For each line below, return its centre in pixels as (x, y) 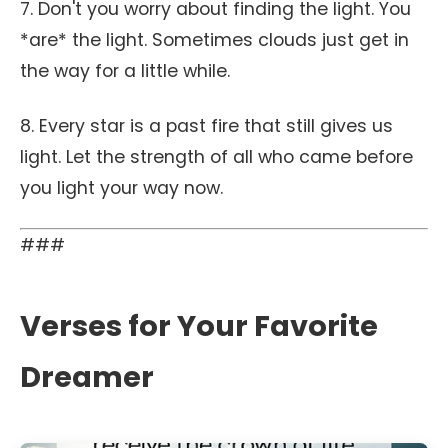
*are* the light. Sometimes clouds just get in (214, 40)
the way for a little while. (125, 71)
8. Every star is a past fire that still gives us (206, 126)
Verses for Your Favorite (199, 326)
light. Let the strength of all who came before (216, 157)
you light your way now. (121, 188)
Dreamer (87, 377)
